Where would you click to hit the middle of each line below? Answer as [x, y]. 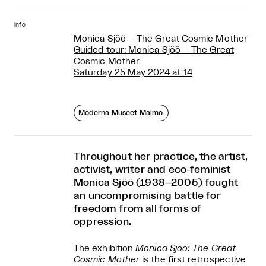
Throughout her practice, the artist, [161, 156]
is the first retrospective [193, 259]
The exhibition [105, 248]
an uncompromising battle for [147, 195]
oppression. [102, 221]
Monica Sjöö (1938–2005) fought [156, 182]
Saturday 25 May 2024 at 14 [133, 72]
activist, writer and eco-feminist [152, 169]
